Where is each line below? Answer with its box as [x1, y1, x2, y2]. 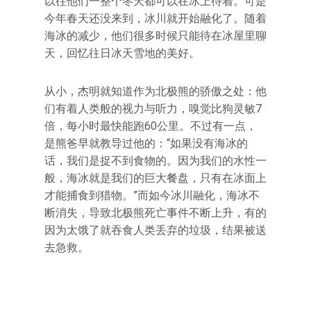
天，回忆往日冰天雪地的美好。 [44, 47, 200, 60]
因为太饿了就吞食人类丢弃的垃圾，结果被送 [44, 224, 267, 237]
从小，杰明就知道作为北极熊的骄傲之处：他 [44, 85, 267, 98]
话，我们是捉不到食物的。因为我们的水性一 [44, 154, 267, 167]
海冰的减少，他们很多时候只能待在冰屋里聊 [44, 29, 267, 42]
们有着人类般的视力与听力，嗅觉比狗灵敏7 [44, 102, 262, 115]
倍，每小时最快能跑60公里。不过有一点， [44, 119, 257, 133]
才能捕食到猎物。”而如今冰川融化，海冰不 [44, 189, 260, 202]
